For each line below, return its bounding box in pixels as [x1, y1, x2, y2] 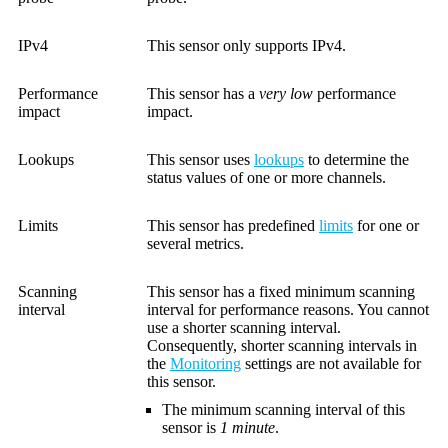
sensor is [162, 418, 220, 436]
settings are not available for [241, 354, 421, 372]
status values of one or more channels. [147, 168, 386, 186]
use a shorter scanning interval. [147, 318, 341, 336]
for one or [353, 216, 419, 234]
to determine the [304, 150, 409, 168]
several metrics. [147, 234, 244, 252]
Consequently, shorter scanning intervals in [147, 336, 417, 354]
